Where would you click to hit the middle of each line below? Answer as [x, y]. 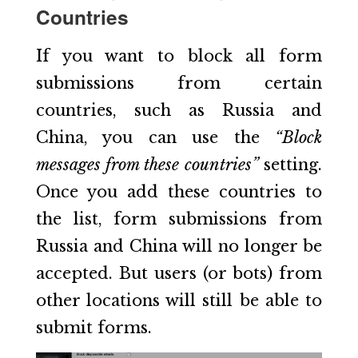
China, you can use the [155, 138]
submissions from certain [179, 84]
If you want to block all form [179, 56]
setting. [290, 165]
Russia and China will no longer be [179, 247]
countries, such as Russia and [179, 111]
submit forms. [93, 328]
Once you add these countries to [179, 192]
